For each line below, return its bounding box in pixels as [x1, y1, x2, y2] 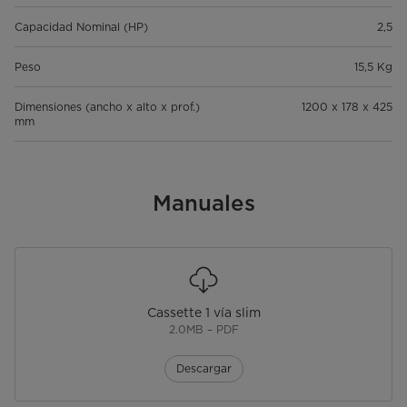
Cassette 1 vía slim [146, 304, 261, 320]
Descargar [175, 361, 232, 375]
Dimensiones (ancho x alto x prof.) [15, 99, 200, 114]
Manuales [152, 189, 255, 216]
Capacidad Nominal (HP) [15, 19, 148, 34]
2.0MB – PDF [168, 322, 239, 336]
